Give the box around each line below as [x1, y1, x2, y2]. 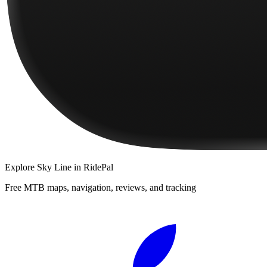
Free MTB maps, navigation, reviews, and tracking [5, 182, 196, 193]
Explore [5, 162, 37, 172]
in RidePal [72, 162, 113, 172]
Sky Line [37, 162, 72, 172]
